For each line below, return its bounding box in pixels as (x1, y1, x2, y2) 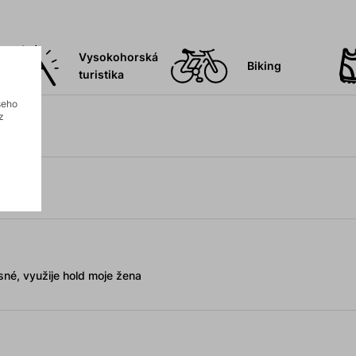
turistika (78, 68, 124, 82)
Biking (246, 59, 281, 73)
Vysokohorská (78, 50, 158, 64)
